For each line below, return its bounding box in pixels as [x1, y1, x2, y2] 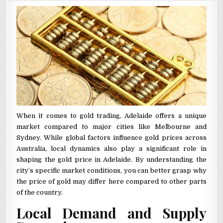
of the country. [16, 188, 63, 196]
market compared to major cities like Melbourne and [16, 122, 207, 130]
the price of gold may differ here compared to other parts [16, 177, 207, 185]
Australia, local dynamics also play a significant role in [16, 144, 207, 152]
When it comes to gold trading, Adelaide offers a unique [16, 111, 207, 119]
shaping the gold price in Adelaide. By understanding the [16, 155, 207, 163]
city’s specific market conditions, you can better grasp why [16, 166, 207, 174]
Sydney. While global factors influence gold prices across [16, 133, 207, 141]
